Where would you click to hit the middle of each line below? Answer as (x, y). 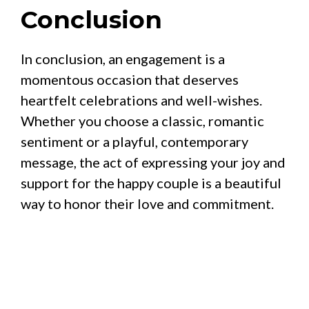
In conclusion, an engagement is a (123, 58)
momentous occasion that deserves (130, 79)
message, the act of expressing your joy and (153, 162)
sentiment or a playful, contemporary (134, 141)
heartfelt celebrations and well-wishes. (141, 100)
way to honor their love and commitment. (147, 203)
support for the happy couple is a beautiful (151, 182)
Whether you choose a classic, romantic (142, 120)
